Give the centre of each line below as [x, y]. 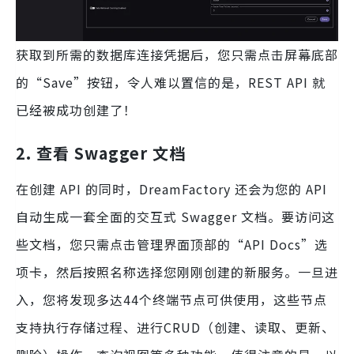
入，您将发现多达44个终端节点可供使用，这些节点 [171, 299]
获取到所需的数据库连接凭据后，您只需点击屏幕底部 [177, 54]
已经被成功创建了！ [76, 109]
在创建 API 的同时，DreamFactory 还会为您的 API [171, 188]
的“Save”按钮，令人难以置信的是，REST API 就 [171, 82]
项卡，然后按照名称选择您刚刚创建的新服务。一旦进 [177, 271]
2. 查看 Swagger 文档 [101, 153]
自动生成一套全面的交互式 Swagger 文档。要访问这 [175, 216]
